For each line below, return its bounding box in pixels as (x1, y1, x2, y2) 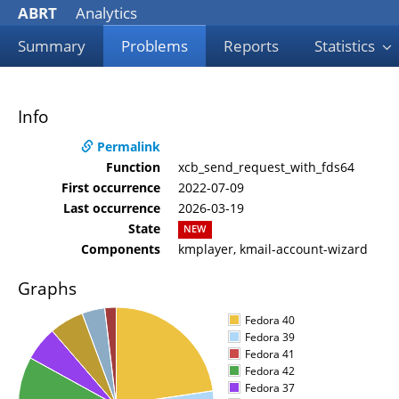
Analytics (72, 3, 137, 23)
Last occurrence (63, 199, 160, 216)
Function (106, 158, 160, 175)
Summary (18, 36, 85, 56)
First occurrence (61, 178, 160, 196)
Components (81, 240, 160, 257)
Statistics (314, 36, 379, 56)
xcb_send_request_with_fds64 (178, 158, 354, 175)
